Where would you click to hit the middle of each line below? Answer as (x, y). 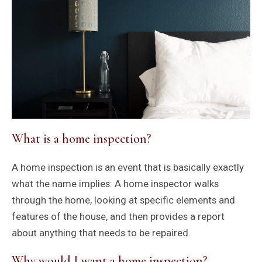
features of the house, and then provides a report (118, 216)
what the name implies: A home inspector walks (115, 183)
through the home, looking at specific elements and (123, 200)
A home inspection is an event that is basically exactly (127, 167)
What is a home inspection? (81, 139)
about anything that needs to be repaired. (101, 232)
